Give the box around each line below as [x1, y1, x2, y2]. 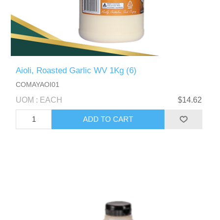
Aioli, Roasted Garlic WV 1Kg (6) [16, 65, 137, 75]
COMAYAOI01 [16, 80, 60, 88]
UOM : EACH [16, 95, 63, 104]
